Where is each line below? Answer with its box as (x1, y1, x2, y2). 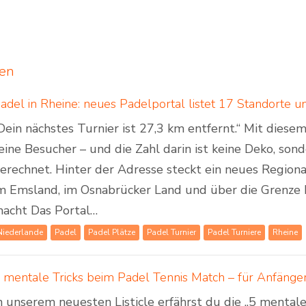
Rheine (273, 227, 298, 238)
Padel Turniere (208, 227, 262, 238)
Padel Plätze (88, 227, 136, 238)
